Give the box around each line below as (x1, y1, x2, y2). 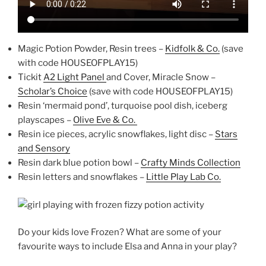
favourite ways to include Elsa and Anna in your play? (18, 241, 237, 252)
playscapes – (18, 115, 73, 125)
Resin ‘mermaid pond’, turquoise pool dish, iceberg (18, 100, 227, 111)
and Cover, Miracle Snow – (106, 72, 216, 83)
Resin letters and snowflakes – (18, 172, 146, 182)
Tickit (18, 72, 43, 83)
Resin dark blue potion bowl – (18, 157, 141, 168)
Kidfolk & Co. (165, 43, 220, 54)
